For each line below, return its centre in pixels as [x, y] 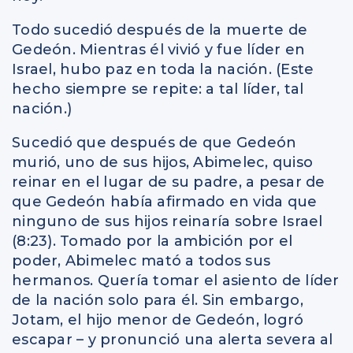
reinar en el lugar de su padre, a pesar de [169, 182]
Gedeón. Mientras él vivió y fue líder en [158, 50]
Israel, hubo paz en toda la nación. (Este [163, 69]
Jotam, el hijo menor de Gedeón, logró [158, 320]
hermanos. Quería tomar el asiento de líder [176, 281]
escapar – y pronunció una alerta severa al [173, 340]
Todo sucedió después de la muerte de [160, 30]
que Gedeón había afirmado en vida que [165, 202]
